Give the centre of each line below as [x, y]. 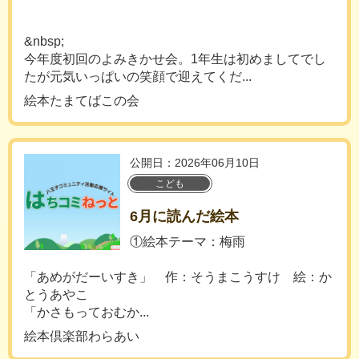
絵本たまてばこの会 [82, 101]
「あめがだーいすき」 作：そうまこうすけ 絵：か [178, 277]
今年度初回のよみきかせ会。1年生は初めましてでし [175, 59]
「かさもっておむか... [87, 312]
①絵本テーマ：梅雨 [188, 242]
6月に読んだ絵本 [184, 216]
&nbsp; [44, 41]
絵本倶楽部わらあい [82, 336]
